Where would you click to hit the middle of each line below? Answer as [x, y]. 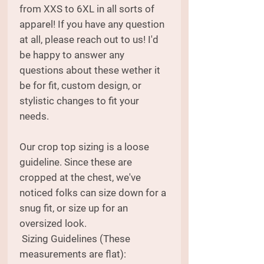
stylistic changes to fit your [79, 100]
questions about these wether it [90, 70]
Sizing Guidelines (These [75, 238]
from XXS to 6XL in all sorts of [87, 9]
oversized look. [54, 223]
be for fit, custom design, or [80, 85]
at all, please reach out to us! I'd [89, 39]
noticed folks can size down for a [93, 192]
